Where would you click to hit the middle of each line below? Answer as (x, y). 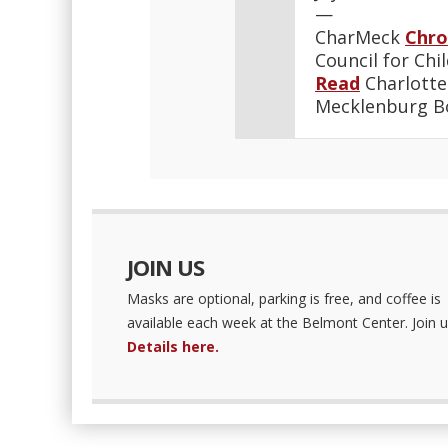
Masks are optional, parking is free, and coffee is (283, 298)
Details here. (172, 346)
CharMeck (360, 37)
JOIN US (165, 267)
